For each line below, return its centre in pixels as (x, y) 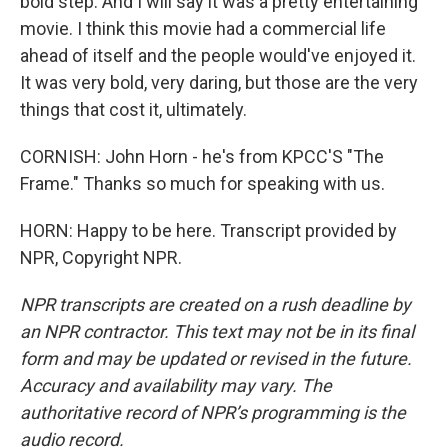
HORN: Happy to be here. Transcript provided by (208, 230)
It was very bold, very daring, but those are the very (219, 82)
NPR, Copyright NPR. (101, 257)
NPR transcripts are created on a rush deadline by (215, 304)
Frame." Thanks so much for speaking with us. (202, 183)
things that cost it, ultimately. (133, 109)
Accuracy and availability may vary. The (176, 385)
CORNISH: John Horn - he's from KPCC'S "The (202, 156)
